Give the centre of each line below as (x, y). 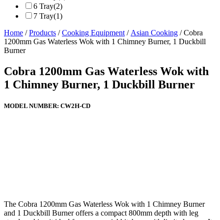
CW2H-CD (75, 106)
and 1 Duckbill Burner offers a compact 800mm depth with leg (101, 213)
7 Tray (43, 16)
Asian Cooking (154, 33)
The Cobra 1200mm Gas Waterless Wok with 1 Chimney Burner (104, 204)
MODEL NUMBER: (32, 106)
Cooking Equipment (93, 33)
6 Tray (43, 6)
